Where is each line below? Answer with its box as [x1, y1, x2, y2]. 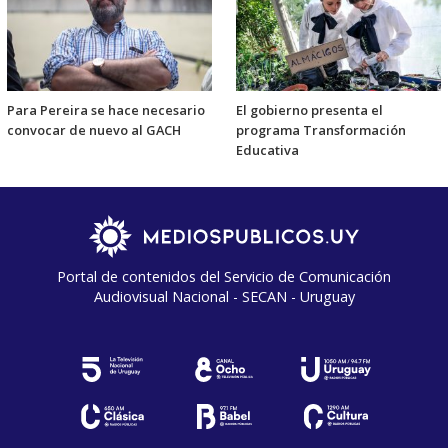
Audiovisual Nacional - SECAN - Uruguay [93, 286, 355, 306]
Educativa [236, 140, 299, 159]
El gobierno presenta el [236, 100, 383, 119]
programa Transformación [236, 120, 406, 139]
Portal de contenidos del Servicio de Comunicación [57, 266, 391, 286]
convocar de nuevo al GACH [7, 120, 181, 139]
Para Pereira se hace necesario [7, 100, 205, 119]
